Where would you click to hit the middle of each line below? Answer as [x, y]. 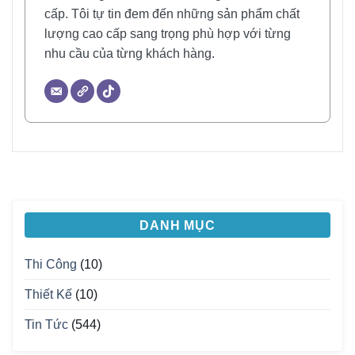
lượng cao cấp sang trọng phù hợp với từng [168, 34]
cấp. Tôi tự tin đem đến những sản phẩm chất [172, 14]
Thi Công [51, 265]
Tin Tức [46, 325]
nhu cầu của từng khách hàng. [130, 54]
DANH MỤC [177, 226]
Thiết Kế [48, 295]
